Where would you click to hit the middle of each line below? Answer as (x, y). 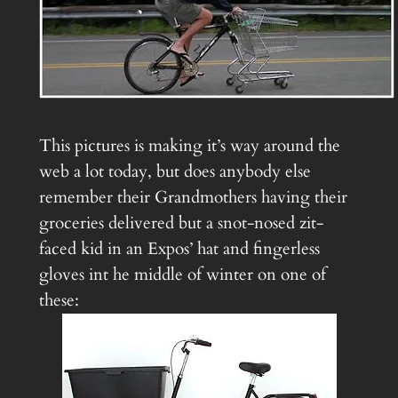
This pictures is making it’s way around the (189, 146)
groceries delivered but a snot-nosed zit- (181, 223)
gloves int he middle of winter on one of (182, 275)
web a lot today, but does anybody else (175, 172)
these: (59, 301)
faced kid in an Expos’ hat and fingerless (179, 249)
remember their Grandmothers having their (193, 198)
